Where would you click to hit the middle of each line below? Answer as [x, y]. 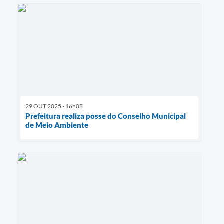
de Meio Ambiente [57, 125]
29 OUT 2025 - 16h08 [54, 106]
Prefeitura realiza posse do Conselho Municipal [106, 116]
